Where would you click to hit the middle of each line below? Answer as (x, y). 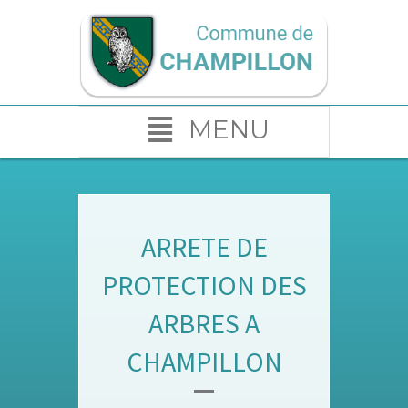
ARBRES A (204, 323)
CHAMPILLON (204, 361)
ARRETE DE (204, 246)
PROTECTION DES (204, 285)
